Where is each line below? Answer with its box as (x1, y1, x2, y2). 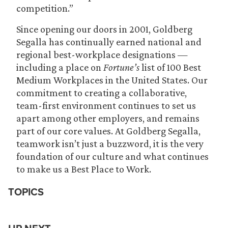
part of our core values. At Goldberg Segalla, (16, 125, 201, 136)
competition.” (16, 3, 73, 14)
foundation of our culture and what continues (16, 151, 209, 162)
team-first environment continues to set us (16, 100, 196, 111)
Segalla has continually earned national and (16, 36, 202, 47)
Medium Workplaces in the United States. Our (16, 74, 208, 85)
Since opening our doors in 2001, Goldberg (16, 23, 192, 35)
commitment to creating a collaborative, (16, 87, 187, 98)
